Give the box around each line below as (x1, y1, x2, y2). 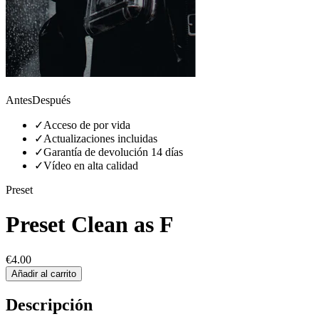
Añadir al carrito (11, 268, 76, 279)
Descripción (6, 295, 93, 314)
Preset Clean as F (6, 211, 174, 238)
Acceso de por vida (43, 118, 130, 131)
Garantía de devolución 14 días (43, 145, 183, 158)
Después (32, 93, 70, 106)
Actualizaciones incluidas (43, 132, 157, 145)
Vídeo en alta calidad (43, 159, 138, 172)
